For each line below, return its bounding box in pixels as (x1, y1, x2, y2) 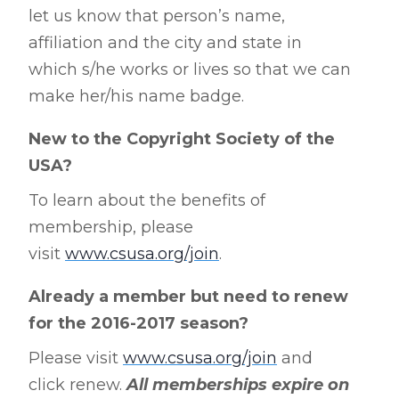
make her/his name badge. (28, 86, 244, 106)
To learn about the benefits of (28, 191, 265, 210)
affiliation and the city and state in (28, 33, 302, 53)
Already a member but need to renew (28, 287, 348, 306)
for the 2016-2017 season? (28, 313, 253, 333)
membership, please (28, 217, 193, 237)
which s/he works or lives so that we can (28, 60, 351, 79)
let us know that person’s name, (28, 6, 285, 26)
